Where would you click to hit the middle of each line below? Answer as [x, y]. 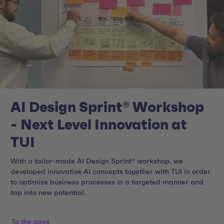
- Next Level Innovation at [99, 125]
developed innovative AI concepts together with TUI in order [110, 172]
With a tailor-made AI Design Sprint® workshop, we [97, 162]
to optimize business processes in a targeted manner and [107, 183]
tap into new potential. [48, 193]
